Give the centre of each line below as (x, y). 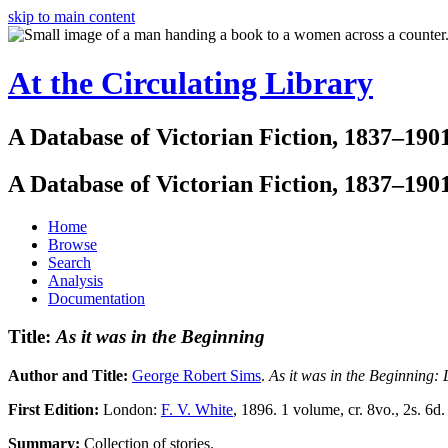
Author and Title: (70, 376)
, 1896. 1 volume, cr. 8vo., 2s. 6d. (339, 410)
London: (132, 410)
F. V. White (197, 410)
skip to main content (71, 16)
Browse (72, 244)
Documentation (96, 298)
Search (69, 262)
